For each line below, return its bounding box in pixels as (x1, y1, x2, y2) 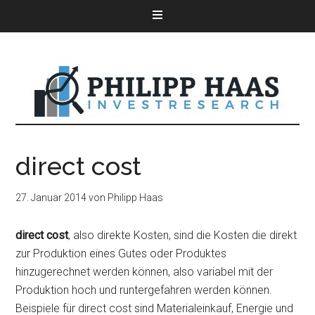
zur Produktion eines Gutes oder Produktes (15, 247, 227, 260)
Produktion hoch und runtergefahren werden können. (15, 283, 273, 297)
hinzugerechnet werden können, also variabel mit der (15, 265, 274, 278)
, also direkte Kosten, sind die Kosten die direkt (68, 229, 297, 242)
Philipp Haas (108, 192, 164, 203)
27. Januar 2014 (15, 192, 87, 203)
